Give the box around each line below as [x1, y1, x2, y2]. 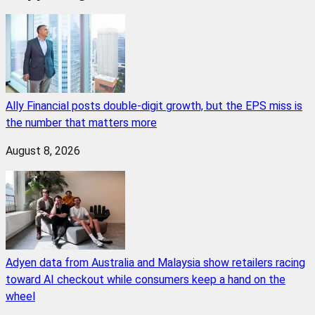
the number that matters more [6, 116, 157, 130]
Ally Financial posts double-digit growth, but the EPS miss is [6, 99, 302, 113]
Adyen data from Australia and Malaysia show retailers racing [6, 256, 305, 270]
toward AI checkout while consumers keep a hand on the [6, 273, 285, 287]
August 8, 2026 [6, 144, 80, 158]
